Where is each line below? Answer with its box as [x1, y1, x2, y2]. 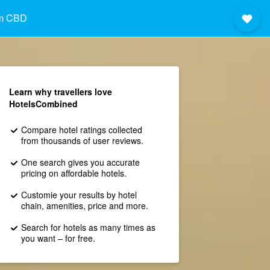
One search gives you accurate [20, 156, 140, 168]
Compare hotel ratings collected [20, 124, 142, 136]
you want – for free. [20, 232, 95, 244]
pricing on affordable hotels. [20, 167, 127, 179]
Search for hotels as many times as [20, 221, 155, 233]
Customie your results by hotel [20, 189, 137, 201]
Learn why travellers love [8, 86, 112, 98]
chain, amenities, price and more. [20, 199, 148, 212]
